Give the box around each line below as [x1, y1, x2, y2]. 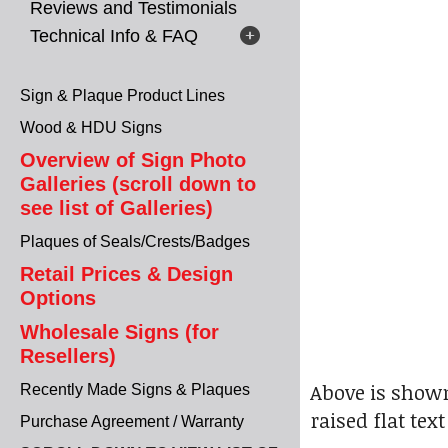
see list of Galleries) [20, 197, 213, 219]
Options [20, 287, 96, 309]
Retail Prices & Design [20, 263, 233, 285]
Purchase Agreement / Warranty [20, 413, 244, 430]
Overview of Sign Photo [20, 149, 246, 171]
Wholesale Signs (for [20, 321, 219, 343]
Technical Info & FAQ [30, 26, 198, 46]
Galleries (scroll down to [20, 173, 256, 195]
